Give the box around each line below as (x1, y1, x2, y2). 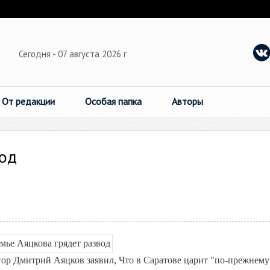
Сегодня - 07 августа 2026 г (19, 48, 129, 60)
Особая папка (85, 95, 142, 107)
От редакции (2, 95, 55, 107)
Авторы (172, 95, 203, 107)
